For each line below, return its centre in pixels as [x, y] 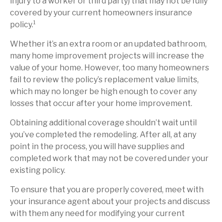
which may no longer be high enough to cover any [103, 91]
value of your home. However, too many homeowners [110, 68]
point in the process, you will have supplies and [97, 146]
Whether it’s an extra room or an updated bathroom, [108, 44]
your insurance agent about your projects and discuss [110, 201]
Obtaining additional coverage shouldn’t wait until [103, 123]
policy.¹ [23, 25]
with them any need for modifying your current [97, 213]
